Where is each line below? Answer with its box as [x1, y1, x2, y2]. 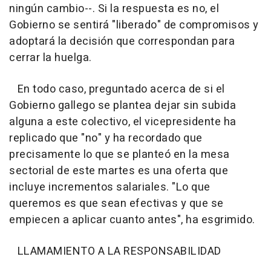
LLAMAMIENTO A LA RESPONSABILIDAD [9, 243, 221, 260]
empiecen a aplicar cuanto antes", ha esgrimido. [9, 212, 255, 228]
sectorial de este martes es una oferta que [9, 163, 228, 179]
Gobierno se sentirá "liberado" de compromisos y [9, 17, 259, 33]
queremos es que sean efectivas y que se [9, 195, 224, 212]
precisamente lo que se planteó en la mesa [9, 146, 230, 163]
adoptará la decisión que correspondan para [9, 33, 235, 50]
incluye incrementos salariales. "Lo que [9, 179, 211, 195]
